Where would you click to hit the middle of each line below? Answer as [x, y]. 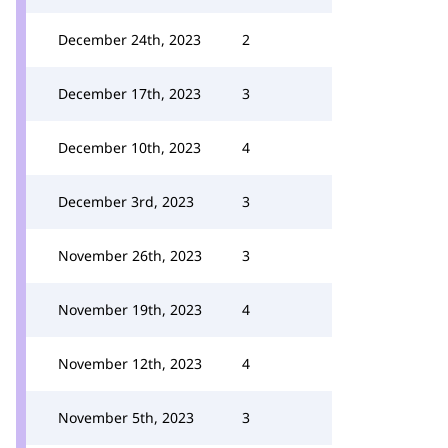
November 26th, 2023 [130, 255]
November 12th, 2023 [130, 363]
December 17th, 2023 [129, 93]
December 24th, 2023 [129, 39]
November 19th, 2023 [130, 309]
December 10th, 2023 [129, 147]
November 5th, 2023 [126, 417]
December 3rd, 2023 [126, 201]
